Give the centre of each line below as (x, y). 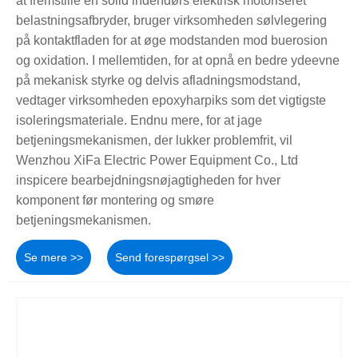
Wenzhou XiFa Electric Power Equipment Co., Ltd (157, 160)
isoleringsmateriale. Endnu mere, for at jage (139, 120)
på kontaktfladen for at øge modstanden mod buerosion (172, 40)
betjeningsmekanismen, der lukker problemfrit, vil (154, 140)
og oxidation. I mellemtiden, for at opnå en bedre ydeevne (178, 60)
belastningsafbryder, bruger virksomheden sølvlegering (171, 20)
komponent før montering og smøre (115, 200)
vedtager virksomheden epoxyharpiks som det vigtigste (171, 100)
